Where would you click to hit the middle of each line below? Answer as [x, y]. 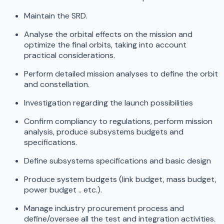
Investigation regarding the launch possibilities [108, 103]
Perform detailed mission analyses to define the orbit [121, 74]
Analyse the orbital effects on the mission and [108, 34]
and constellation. [57, 84]
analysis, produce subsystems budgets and [104, 132]
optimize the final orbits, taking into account [105, 45]
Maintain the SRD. [56, 16]
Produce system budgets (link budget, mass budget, [120, 179]
